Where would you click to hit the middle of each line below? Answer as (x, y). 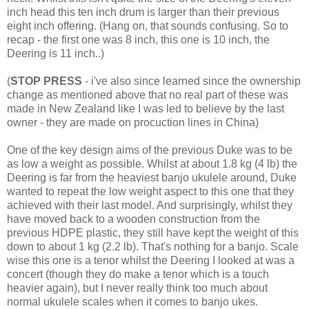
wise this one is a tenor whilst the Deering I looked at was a (151, 261)
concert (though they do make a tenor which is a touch (138, 275)
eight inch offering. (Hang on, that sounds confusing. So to (148, 26)
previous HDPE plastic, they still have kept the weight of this (153, 233)
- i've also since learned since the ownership (191, 81)
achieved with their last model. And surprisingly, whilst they (150, 206)
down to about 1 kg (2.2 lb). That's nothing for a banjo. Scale (153, 247)
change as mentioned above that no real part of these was (148, 95)
